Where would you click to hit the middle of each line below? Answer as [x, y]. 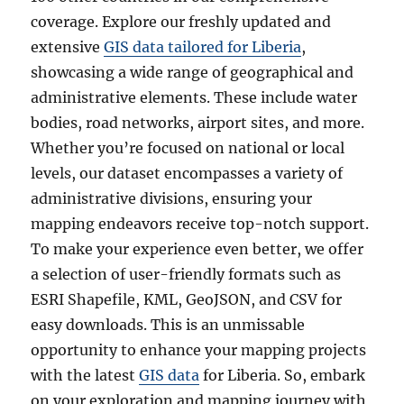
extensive [68, 47]
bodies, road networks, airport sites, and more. [198, 123]
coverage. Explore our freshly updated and [181, 22]
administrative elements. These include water [194, 97]
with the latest [85, 375]
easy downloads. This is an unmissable [168, 325]
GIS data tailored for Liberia [203, 47]
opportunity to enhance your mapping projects [199, 350]
